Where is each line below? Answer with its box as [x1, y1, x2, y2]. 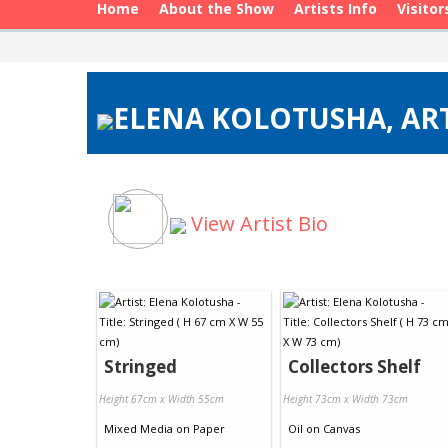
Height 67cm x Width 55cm [99, 392, 224, 406]
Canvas [323, 421, 360, 436]
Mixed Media [104, 421, 173, 436]
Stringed [104, 355, 177, 378]
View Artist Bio [186, 210, 328, 237]
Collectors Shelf [288, 355, 421, 378]
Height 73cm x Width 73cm [283, 392, 408, 406]
